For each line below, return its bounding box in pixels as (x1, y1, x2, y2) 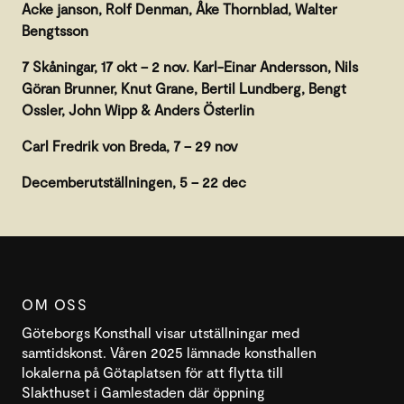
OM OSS (22, 295, 88, 313)
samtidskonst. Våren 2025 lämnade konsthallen (22, 343, 317, 361)
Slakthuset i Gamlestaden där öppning (22, 382, 265, 400)
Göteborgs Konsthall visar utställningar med (22, 323, 299, 341)
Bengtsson (22, 21, 88, 39)
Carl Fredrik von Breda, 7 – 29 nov (22, 136, 238, 154)
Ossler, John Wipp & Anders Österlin (22, 100, 254, 118)
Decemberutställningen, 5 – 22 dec (22, 172, 246, 190)
